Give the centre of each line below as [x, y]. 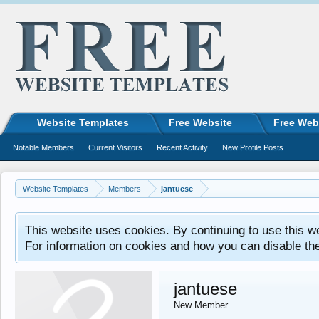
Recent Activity [182, 147]
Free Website [200, 122]
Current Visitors [115, 147]
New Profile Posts [253, 147]
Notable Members [43, 147]
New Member [201, 305]
